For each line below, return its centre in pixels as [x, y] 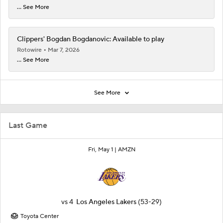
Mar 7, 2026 [64, 50]
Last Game [28, 125]
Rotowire [30, 50]
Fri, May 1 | [103, 149]
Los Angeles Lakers [106, 202]
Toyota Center [40, 216]
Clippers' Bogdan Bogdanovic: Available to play [91, 39]
